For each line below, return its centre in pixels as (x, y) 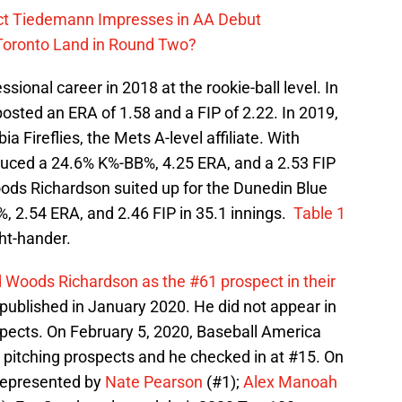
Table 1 (319, 214)
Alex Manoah (290, 382)
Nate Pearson (154, 382)
